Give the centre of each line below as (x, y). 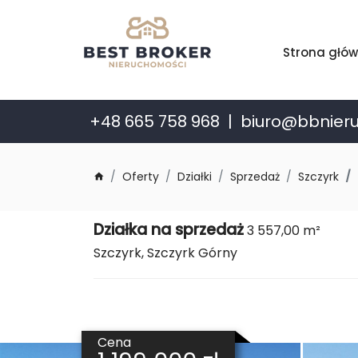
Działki (195, 177)
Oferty (141, 177)
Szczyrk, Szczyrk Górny (165, 253)
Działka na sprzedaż (169, 230)
